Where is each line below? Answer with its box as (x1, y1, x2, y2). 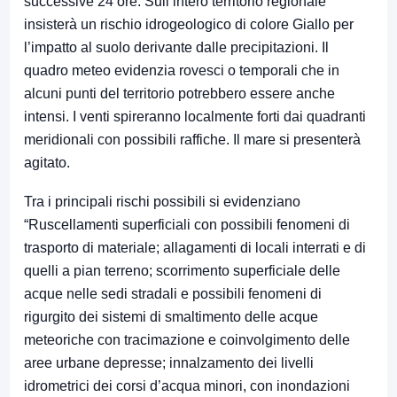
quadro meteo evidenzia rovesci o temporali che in (24, 62, 339, 78)
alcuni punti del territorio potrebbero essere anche (24, 85, 335, 101)
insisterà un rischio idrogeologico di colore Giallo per (24, 16, 354, 32)
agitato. (24, 154, 70, 170)
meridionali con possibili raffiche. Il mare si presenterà (24, 131, 361, 147)
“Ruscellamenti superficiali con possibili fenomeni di (24, 216, 350, 232)
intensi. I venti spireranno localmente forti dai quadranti (24, 108, 366, 124)
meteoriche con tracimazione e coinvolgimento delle (24, 331, 350, 347)
